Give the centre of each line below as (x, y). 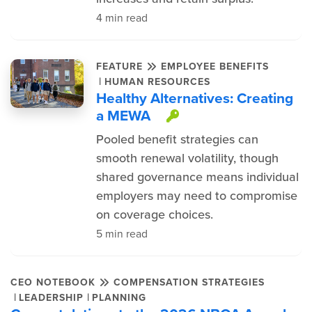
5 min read (122, 234)
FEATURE (121, 67)
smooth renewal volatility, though (187, 158)
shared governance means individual (197, 177)
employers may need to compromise (196, 196)
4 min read (122, 18)
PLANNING (119, 297)
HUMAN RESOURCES (157, 81)
